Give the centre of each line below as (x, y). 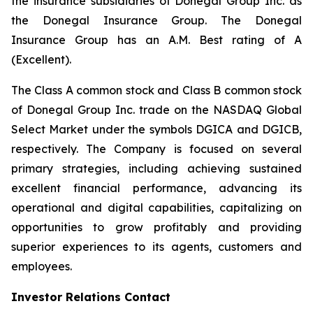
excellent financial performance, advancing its (156, 188)
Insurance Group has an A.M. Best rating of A (156, 40)
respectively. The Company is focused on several (156, 149)
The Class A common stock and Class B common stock (156, 90)
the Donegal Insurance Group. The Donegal (156, 20)
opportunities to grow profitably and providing (156, 227)
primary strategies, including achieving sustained (156, 168)
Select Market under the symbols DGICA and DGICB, (156, 129)
